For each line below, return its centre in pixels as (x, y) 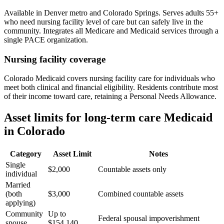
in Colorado (34, 131)
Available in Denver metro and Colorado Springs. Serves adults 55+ (111, 13)
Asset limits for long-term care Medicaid (108, 118)
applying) (20, 203)
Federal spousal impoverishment (149, 218)
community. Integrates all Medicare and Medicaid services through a (111, 31)
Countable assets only (132, 169)
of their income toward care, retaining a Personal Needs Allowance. (110, 96)
